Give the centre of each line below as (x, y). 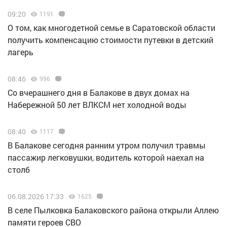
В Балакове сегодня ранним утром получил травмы (107, 145)
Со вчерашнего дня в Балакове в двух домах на (99, 93)
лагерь (21, 52)
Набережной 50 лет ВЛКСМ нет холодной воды (97, 105)
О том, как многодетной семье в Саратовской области (111, 28)
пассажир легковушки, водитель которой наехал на (106, 158)
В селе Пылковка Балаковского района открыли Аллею (113, 210)
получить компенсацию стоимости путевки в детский (110, 40)
